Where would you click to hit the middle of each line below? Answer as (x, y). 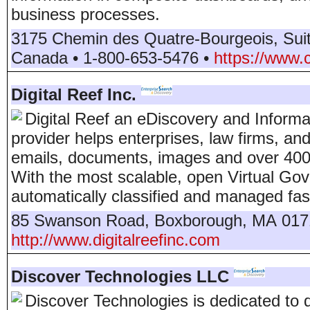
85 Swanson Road (78, 220)
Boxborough (198, 220)
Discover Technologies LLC (120, 276)
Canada (39, 58)
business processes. (85, 14)
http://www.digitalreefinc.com (116, 240)
